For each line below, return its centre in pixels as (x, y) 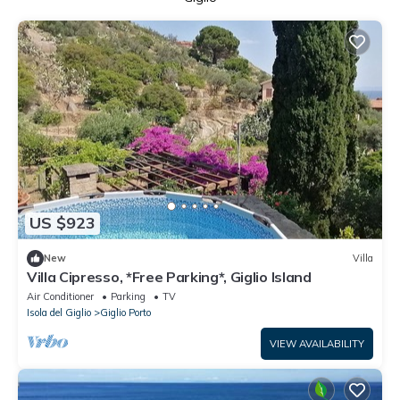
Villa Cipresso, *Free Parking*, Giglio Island (169, 276)
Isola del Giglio (59, 312)
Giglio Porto (125, 312)
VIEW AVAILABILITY (317, 343)
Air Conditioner (60, 296)
